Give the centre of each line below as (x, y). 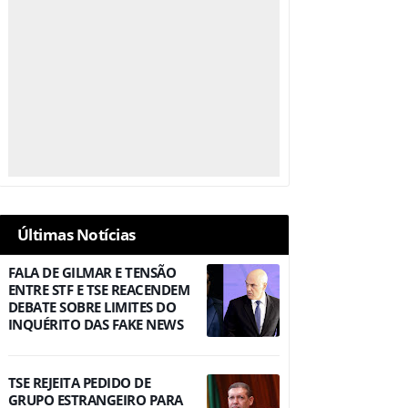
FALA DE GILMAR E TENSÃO (92, 272)
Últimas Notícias (76, 235)
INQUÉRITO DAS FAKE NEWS (95, 324)
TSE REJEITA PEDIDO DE (79, 382)
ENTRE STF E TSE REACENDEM (98, 290)
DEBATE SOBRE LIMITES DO (92, 307)
